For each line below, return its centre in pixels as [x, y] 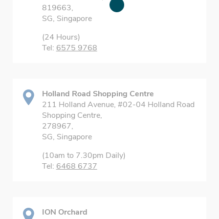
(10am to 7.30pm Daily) [84, 155]
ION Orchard [65, 212]
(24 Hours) [61, 37]
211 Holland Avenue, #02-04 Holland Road [118, 105]
